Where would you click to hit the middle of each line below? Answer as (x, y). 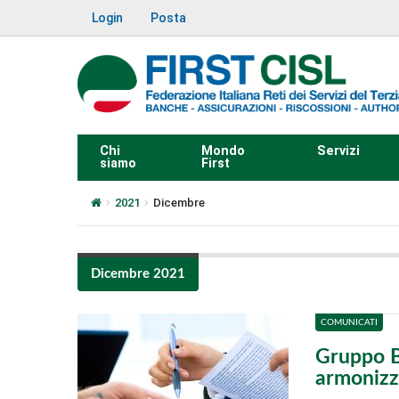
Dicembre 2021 (138, 273)
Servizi (338, 151)
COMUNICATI (349, 322)
